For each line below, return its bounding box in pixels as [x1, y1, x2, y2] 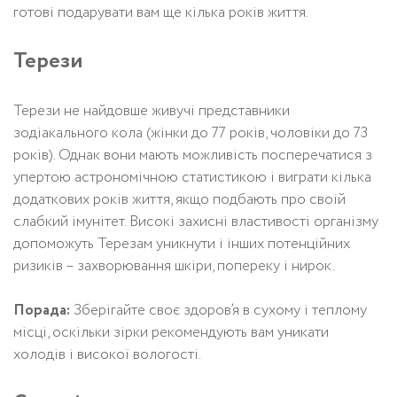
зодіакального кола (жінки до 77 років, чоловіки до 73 [13, 121, 368, 144]
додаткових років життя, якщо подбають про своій [13, 188, 346, 211]
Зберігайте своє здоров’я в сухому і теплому [70, 299, 367, 322]
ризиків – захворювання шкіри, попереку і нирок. [13, 254, 335, 277]
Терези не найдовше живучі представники [13, 99, 290, 122]
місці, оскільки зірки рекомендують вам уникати [13, 321, 329, 344]
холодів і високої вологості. [13, 343, 201, 366]
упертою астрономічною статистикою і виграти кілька [13, 166, 371, 189]
